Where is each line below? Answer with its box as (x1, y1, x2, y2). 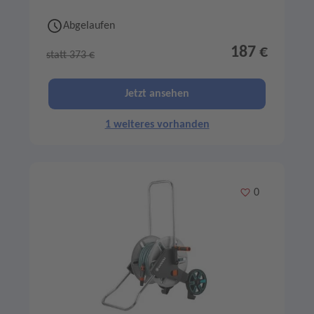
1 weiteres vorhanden (104, 118, 210, 130)
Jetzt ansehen (125, 88, 189, 100)
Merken (239, 186, 274, 198)
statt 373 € (46, 49, 95, 61)
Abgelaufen (63, 20, 115, 32)
